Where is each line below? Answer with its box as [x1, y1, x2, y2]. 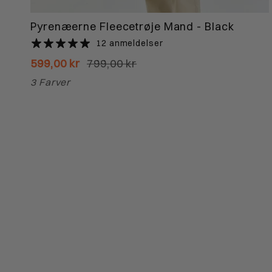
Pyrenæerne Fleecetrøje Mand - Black [30, 19, 234, 33]
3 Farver [30, 76, 71, 89]
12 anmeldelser [96, 37, 163, 49]
